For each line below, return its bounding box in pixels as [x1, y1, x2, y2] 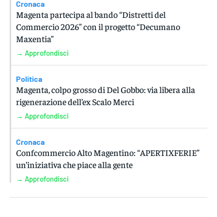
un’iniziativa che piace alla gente [16, 159, 133, 170]
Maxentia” [16, 33, 54, 45]
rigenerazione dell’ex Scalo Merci [16, 96, 134, 108]
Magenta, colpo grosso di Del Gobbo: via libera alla [16, 84, 195, 95]
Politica [16, 74, 42, 84]
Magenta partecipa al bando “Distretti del [16, 9, 166, 20]
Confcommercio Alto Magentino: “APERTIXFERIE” [16, 147, 200, 158]
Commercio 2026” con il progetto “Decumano [16, 21, 180, 32]
